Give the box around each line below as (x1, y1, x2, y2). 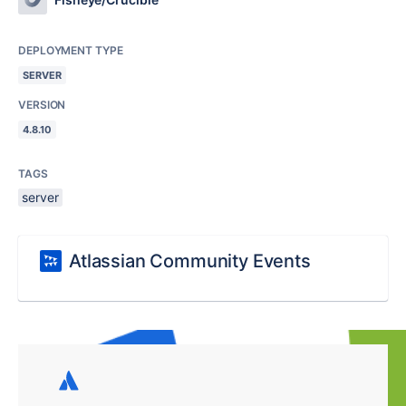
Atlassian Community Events (69, 250, 311, 272)
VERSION (18, 98, 66, 111)
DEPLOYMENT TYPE (18, 43, 123, 57)
